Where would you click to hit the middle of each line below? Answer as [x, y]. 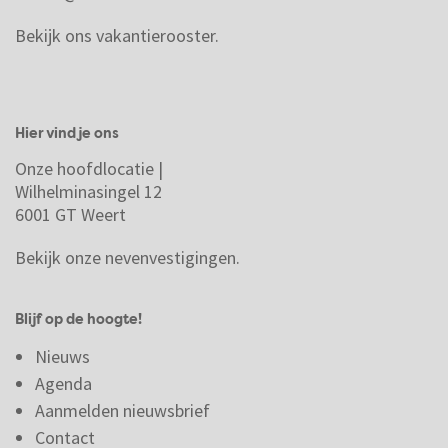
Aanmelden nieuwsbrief [122, 410]
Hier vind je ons [67, 133]
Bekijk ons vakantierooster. [117, 35]
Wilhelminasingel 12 [88, 191]
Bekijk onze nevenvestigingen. [129, 257]
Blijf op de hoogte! [80, 319]
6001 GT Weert [70, 214]
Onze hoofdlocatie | [89, 168]
